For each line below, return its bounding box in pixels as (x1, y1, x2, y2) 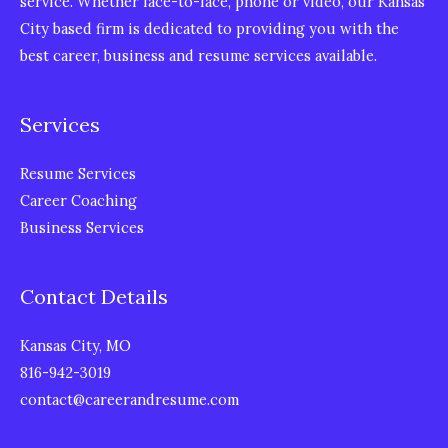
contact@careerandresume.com (20, 389, 239, 409)
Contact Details (20, 283, 168, 309)
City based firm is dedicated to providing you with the (20, 19, 399, 38)
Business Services (20, 217, 144, 237)
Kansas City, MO (20, 335, 131, 355)
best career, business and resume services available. (20, 46, 377, 65)
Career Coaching (20, 190, 137, 210)
